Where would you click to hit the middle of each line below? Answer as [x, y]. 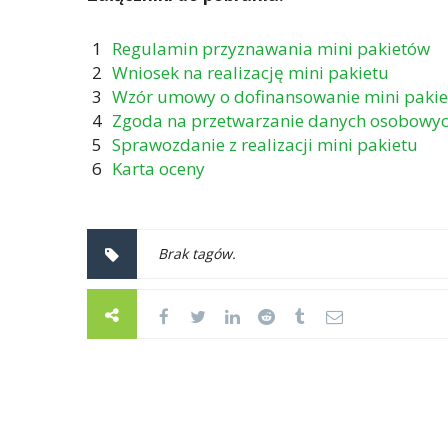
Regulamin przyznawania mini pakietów [271, 49]
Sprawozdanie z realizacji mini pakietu [265, 145]
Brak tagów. [197, 254]
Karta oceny [158, 169]
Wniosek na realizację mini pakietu [250, 73]
